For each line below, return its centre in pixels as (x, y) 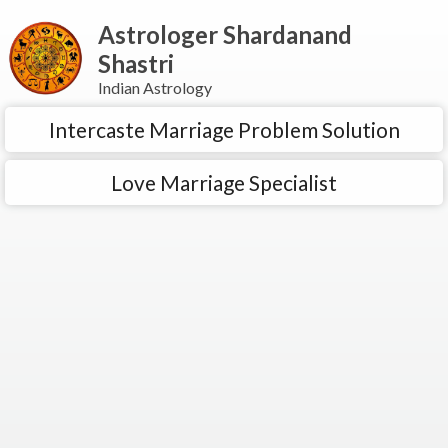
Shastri (136, 63)
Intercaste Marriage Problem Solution (224, 129)
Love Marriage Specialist (224, 182)
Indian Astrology (155, 87)
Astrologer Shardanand (225, 34)
